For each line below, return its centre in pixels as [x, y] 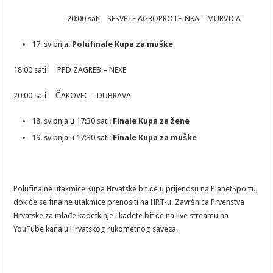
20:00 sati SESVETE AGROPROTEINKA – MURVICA [140, 19]
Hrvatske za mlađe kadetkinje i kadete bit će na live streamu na [121, 216]
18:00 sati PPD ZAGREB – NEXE [70, 70]
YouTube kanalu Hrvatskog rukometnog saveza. [96, 229]
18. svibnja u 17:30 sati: [73, 121]
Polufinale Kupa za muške [122, 44]
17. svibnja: [51, 44]
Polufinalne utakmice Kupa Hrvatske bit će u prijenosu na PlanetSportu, [136, 189]
